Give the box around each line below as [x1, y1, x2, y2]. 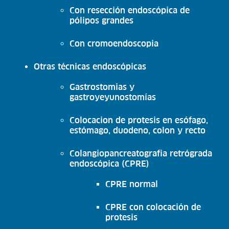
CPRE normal [105, 179, 158, 189]
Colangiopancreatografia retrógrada [70, 148, 213, 158]
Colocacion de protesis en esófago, [70, 115, 209, 125]
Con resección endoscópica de [70, 5, 190, 15]
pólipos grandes [70, 15, 134, 25]
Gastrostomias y [70, 82, 135, 91]
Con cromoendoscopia [70, 38, 159, 48]
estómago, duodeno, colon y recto [70, 125, 206, 135]
